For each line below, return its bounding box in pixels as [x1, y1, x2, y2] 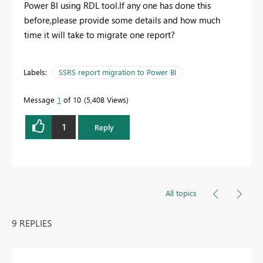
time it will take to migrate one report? [24, 28, 175, 41]
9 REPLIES [12, 216, 52, 229]
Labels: [23, 66, 47, 77]
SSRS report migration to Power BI [59, 66, 176, 77]
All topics [166, 187, 197, 198]
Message [23, 94, 57, 104]
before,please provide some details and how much [24, 14, 220, 26]
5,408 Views [86, 94, 126, 104]
